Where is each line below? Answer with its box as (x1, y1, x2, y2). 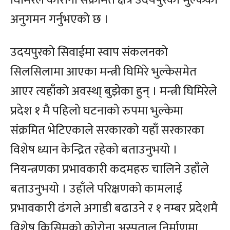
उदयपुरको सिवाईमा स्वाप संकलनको (10, 42, 168, 63)
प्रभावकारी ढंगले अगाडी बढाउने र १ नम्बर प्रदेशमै (10, 198, 218, 219)
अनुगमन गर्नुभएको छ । (10, 9, 109, 30)
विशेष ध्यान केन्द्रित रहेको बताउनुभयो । (10, 140, 178, 161)
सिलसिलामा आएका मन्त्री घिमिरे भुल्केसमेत (10, 62, 197, 83)
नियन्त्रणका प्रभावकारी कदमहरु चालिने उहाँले (10, 159, 209, 180)
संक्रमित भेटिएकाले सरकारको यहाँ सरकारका (10, 120, 204, 141)
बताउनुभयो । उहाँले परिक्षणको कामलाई (10, 179, 182, 200)
